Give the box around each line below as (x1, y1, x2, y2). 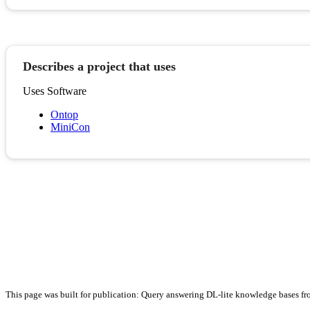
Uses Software (23, 85, 86, 98)
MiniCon (51, 121, 90, 134)
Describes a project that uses (23, 60, 176, 74)
